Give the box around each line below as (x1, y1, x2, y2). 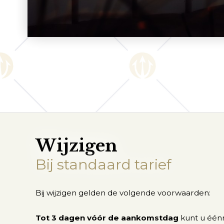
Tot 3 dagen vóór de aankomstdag (35, 213, 178, 223)
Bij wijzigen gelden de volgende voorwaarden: (35, 188, 210, 198)
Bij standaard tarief (35, 155, 171, 173)
